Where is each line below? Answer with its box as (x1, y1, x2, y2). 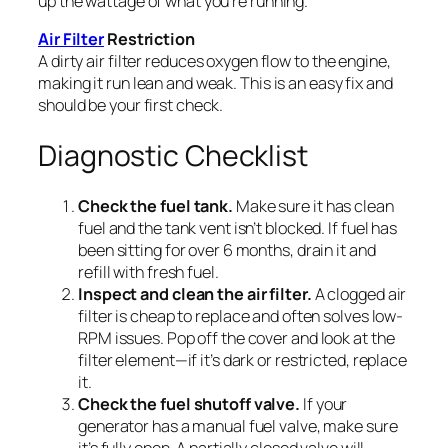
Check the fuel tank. (78, 195, 233, 218)
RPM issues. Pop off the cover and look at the (78, 327, 395, 350)
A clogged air (311, 283, 407, 306)
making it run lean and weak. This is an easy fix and (38, 71, 393, 94)
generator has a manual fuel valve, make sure (78, 415, 398, 438)
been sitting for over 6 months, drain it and (78, 239, 376, 262)
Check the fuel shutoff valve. (78, 393, 301, 416)
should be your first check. (38, 93, 224, 116)
